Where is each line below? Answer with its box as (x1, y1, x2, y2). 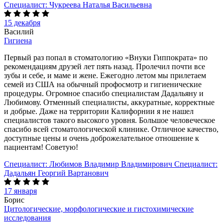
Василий (4, 27, 34, 36)
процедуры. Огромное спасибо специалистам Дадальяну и (4, 89, 204, 98)
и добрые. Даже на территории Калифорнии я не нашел (4, 107, 194, 115)
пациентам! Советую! (4, 142, 78, 151)
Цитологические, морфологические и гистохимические (4, 204, 194, 213)
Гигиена (4, 36, 32, 45)
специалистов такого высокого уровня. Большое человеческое (4, 115, 215, 124)
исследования (4, 213, 51, 222)
